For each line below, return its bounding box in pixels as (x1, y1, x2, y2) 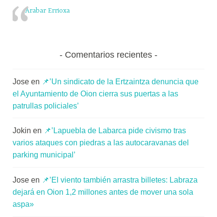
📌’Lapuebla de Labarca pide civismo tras (44, 126, 186, 135)
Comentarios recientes (65, 50, 152, 60)
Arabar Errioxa (25, 7, 70, 15)
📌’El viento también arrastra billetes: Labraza (42, 175, 198, 184)
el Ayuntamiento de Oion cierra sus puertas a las (13, 89, 179, 98)
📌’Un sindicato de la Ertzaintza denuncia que (42, 77, 199, 86)
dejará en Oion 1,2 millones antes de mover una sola (13, 187, 194, 196)
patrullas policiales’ (13, 101, 79, 110)
